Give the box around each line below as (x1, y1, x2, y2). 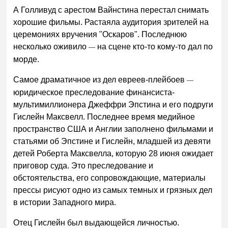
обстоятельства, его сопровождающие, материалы (13, 173, 206, 182)
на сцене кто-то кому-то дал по (95, 42, 213, 51)
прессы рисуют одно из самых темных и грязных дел (13, 185, 213, 194)
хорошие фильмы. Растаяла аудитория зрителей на (13, 18, 209, 27)
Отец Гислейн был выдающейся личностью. (13, 218, 180, 227)
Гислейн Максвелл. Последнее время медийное (13, 112, 195, 121)
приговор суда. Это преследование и (13, 161, 154, 170)
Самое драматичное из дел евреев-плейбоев (13, 75, 187, 84)
